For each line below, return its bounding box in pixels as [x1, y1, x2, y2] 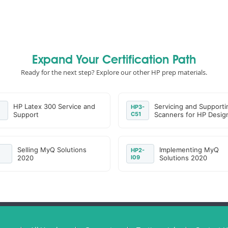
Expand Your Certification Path [32, 54, 196, 67]
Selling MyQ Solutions [17, 146, 87, 154]
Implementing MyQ [159, 146, 219, 154]
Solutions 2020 [159, 154, 207, 162]
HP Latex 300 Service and [13, 102, 96, 110]
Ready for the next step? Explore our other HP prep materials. [21, 68, 207, 77]
